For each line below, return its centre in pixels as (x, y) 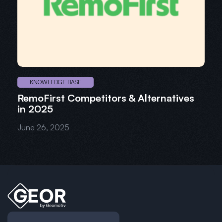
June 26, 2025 (43, 128)
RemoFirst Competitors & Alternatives (106, 98)
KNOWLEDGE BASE (55, 82)
